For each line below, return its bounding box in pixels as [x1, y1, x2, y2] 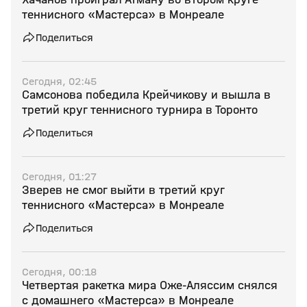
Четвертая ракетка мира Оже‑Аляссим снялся [22, 278, 278, 293]
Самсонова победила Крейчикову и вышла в [22, 88, 271, 102]
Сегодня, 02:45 [22, 75, 97, 88]
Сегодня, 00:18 [22, 265, 97, 278]
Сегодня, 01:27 [22, 170, 97, 183]
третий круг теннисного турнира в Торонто [22, 103, 258, 117]
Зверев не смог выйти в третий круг [22, 183, 225, 197]
